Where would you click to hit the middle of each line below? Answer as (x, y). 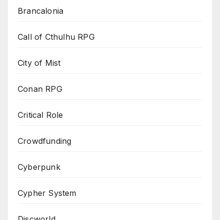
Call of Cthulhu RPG (56, 37)
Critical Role (41, 115)
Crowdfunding (45, 141)
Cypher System (47, 193)
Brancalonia (41, 11)
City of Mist (39, 63)
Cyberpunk (39, 167)
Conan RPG (40, 89)
